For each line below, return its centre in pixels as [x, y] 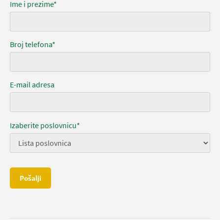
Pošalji [30, 178]
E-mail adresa [32, 84]
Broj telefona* [33, 44]
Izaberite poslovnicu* [45, 125]
